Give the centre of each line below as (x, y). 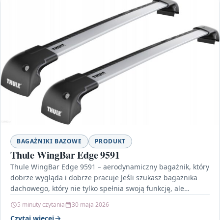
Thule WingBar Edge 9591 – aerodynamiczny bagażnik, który (110, 167)
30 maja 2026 (90, 205)
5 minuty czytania (41, 205)
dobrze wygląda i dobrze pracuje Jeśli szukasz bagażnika (104, 178)
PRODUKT (110, 141)
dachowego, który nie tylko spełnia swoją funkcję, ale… (100, 189)
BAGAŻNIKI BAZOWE (49, 141)
